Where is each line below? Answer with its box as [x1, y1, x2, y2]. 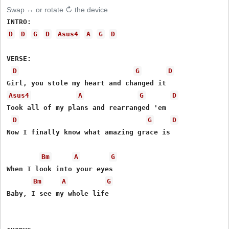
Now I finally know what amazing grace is [7, 128, 171, 136]
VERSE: [7, 54, 32, 62]
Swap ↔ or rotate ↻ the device [7, 5, 108, 14]
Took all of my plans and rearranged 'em [7, 103, 167, 111]
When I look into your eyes [7, 165, 113, 173]
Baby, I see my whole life [7, 189, 109, 197]
